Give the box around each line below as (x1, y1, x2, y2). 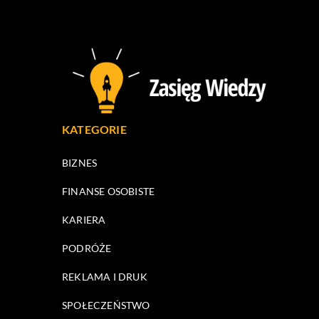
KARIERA (62, 213, 106, 226)
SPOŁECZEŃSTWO (62, 298, 150, 311)
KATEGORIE (62, 122, 127, 136)
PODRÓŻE (62, 241, 112, 254)
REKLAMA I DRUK (62, 270, 147, 283)
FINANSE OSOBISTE (62, 184, 155, 197)
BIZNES (62, 156, 98, 169)
